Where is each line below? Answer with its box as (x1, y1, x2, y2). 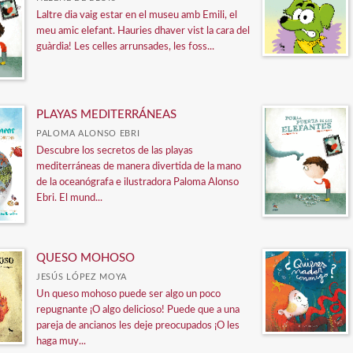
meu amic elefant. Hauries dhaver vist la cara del (36, 25, 250, 36)
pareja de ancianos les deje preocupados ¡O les (36, 320, 240, 331)
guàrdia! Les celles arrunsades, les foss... (36, 41, 214, 52)
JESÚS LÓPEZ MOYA (36, 272, 128, 281)
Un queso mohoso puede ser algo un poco (36, 288, 221, 299)
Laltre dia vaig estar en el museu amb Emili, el (36, 9, 237, 20)
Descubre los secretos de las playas (36, 145, 193, 156)
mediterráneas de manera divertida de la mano (36, 161, 241, 172)
